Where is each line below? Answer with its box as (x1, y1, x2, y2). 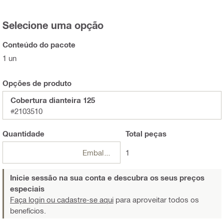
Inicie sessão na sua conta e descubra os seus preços (10, 172, 204, 182)
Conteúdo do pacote (2, 39, 75, 49)
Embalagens (103, 147, 111, 157)
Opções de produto (2, 78, 71, 87)
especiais (10, 183, 44, 193)
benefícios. (10, 205, 46, 215)
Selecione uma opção (2, 18, 103, 31)
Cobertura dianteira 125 (10, 95, 95, 104)
